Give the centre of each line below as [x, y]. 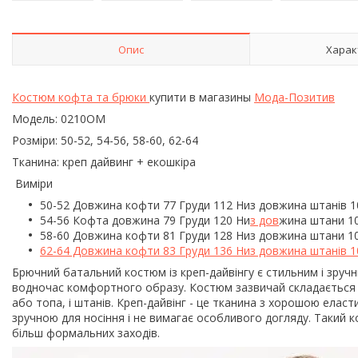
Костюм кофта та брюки [81, 97]
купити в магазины [202, 97]
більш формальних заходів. [86, 332]
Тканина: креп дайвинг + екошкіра [104, 161]
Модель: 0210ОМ [59, 118]
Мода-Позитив [294, 97]
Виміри [36, 183]
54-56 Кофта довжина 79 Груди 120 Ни [145, 220]
